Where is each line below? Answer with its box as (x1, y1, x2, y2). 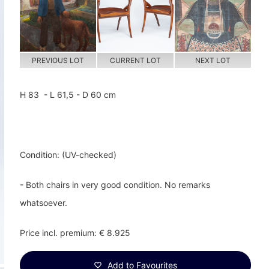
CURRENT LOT (109, 56, 161, 65)
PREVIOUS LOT (31, 56, 84, 65)
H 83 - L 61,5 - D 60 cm (19, 89, 116, 100)
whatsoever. (19, 198, 67, 208)
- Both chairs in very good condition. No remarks (19, 180, 210, 190)
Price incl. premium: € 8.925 (19, 228, 130, 238)
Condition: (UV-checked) (19, 150, 116, 160)
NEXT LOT (195, 56, 231, 65)
